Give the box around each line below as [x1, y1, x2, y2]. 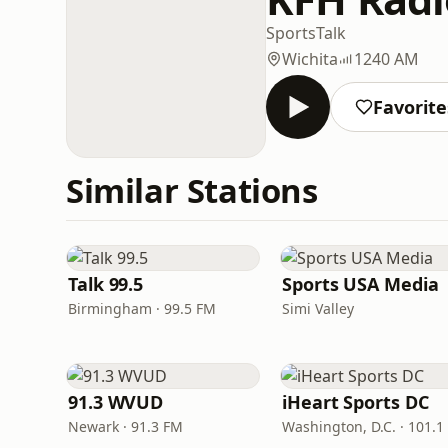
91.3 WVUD [68, 390, 164, 414]
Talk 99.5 [68, 272, 144, 296]
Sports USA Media [282, 272, 439, 296]
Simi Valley [282, 299, 354, 318]
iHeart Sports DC [282, 390, 429, 414]
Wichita [282, 47, 338, 70]
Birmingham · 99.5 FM [68, 299, 216, 318]
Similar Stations [66, 168, 318, 213]
